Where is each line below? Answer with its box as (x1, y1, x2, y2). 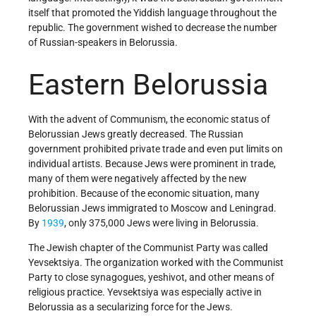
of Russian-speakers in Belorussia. (28, 36, 178, 48)
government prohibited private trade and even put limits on (28, 142, 283, 154)
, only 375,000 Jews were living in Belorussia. (64, 217, 259, 229)
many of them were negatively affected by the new (28, 172, 247, 184)
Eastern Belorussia (28, 68, 268, 102)
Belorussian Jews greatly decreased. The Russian (28, 128, 243, 140)
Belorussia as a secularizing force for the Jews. (28, 300, 233, 312)
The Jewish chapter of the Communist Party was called (28, 241, 268, 253)
